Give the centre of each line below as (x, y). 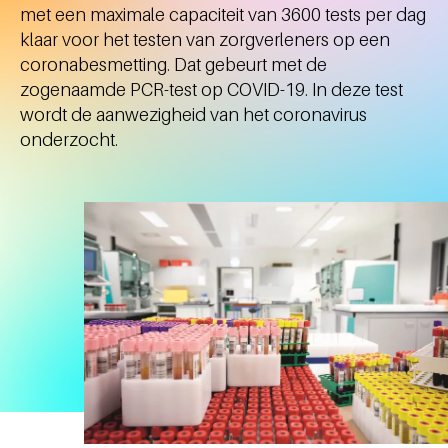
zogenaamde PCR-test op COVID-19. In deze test (211, 89)
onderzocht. (69, 139)
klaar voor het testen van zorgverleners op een (205, 39)
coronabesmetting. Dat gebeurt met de (173, 64)
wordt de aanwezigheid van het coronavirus (193, 114)
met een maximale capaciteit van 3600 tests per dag (223, 14)
